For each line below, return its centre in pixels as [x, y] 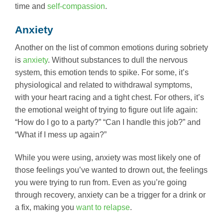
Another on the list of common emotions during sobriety [111, 48]
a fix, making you [45, 207]
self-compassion [76, 6]
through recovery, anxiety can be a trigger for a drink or [110, 195]
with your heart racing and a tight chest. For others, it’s [110, 98]
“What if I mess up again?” [61, 135]
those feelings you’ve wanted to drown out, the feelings [111, 170]
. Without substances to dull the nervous [118, 60]
